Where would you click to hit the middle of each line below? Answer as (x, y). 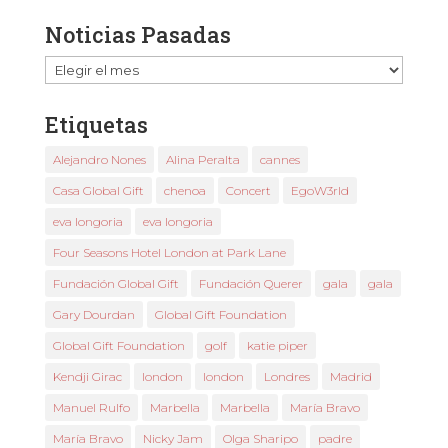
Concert (248, 190)
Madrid (350, 376)
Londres (286, 376)
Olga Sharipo (260, 438)
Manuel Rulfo (91, 407)
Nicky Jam (172, 438)
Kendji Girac (87, 376)
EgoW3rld (319, 190)
